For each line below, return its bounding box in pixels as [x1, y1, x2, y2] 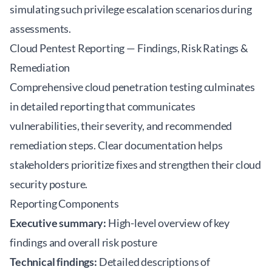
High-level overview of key [106, 216, 229, 229]
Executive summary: [10, 216, 107, 229]
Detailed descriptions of [97, 255, 210, 268]
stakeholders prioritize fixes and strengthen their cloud [10, 158, 262, 171]
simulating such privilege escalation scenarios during [10, 2, 252, 16]
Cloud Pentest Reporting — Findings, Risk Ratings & [10, 41, 248, 55]
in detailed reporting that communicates [10, 100, 195, 113]
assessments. [10, 22, 72, 35]
